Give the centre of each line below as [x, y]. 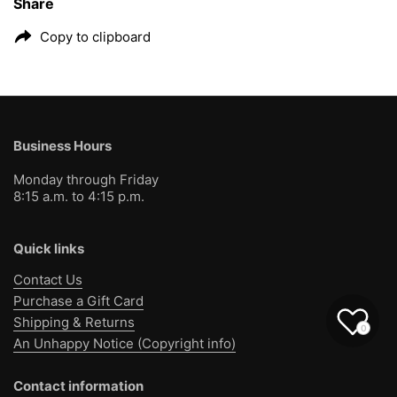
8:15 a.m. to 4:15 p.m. [79, 196]
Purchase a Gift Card [78, 301]
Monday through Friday [86, 179]
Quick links [49, 249]
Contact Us [48, 280]
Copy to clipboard [95, 36]
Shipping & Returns [74, 322]
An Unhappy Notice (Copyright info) [125, 343]
